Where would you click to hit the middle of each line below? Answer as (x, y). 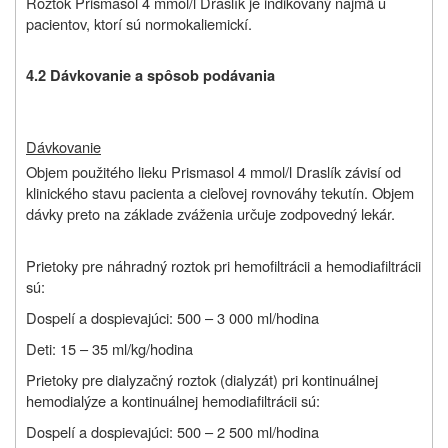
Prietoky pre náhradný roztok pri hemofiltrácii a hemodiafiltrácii (223, 266)
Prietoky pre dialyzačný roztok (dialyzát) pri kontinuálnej (202, 380)
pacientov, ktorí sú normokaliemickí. (139, 23)
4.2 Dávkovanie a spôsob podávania (150, 75)
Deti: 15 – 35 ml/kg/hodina (109, 349)
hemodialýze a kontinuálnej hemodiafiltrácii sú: (173, 401)
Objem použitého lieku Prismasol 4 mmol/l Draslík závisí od (213, 172)
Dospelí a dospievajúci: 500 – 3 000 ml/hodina (172, 318)
